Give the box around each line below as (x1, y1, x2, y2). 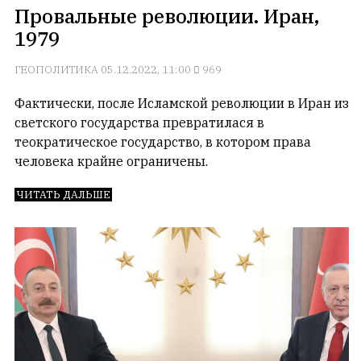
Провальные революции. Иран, (15, 3, 319, 29)
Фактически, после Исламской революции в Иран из (15, 95, 349, 111)
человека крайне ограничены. (15, 153, 208, 169)
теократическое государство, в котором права (15, 134, 311, 150)
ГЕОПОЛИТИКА (15, 63, 98, 77)
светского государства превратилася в (15, 114, 264, 131)
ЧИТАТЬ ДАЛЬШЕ (16, 188, 110, 201)
